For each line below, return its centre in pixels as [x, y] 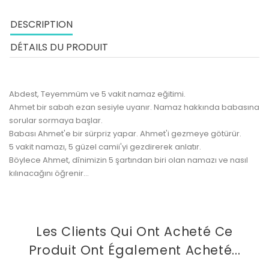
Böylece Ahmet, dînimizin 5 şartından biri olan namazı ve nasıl [128, 160]
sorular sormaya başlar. [56, 120]
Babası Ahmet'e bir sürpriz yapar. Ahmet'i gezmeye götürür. [125, 134]
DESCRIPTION [41, 24]
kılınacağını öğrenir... [49, 173]
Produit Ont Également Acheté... [134, 250]
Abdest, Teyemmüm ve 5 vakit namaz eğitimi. [97, 94]
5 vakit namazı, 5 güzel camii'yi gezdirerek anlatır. [105, 147]
